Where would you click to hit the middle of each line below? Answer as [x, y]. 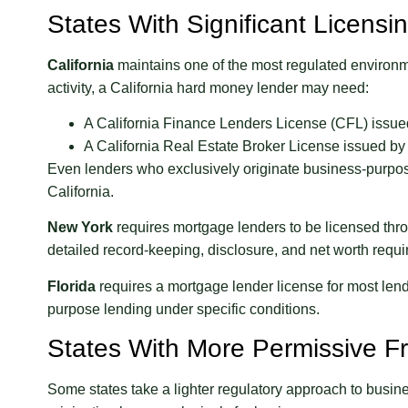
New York [80, 228]
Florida [71, 286]
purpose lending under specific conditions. [184, 309]
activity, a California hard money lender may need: [208, 87]
